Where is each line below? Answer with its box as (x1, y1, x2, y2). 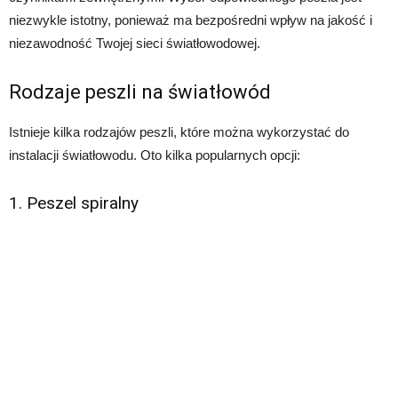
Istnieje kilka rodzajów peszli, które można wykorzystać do (9, 124, 349, 140)
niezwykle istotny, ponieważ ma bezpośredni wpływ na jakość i (9, 12, 372, 28)
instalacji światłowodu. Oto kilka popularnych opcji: (9, 147, 300, 163)
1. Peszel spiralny (9, 193, 139, 214)
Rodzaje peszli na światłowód (9, 81, 271, 104)
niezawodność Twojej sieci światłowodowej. (9, 36, 260, 52)
